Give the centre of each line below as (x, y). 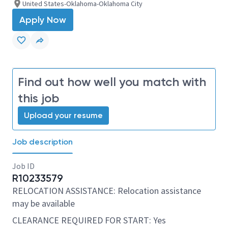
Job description (42, 142)
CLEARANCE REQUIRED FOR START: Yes (89, 220)
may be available (44, 203)
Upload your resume (63, 115)
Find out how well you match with (112, 82)
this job (38, 98)
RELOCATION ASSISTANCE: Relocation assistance (107, 191)
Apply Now (43, 20)
